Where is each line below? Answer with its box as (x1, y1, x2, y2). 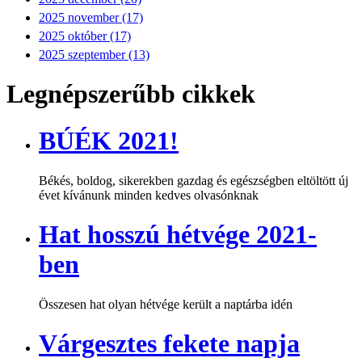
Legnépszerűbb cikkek (6, 78, 255, 108)
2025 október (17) (39, 28, 131, 43)
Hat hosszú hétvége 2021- (39, 220, 317, 250)
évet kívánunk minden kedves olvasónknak (39, 187, 259, 202)
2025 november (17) (39, 10, 143, 24)
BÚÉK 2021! (39, 126, 179, 156)
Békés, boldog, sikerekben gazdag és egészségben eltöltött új (39, 173, 348, 187)
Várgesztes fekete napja (39, 329, 300, 359)
